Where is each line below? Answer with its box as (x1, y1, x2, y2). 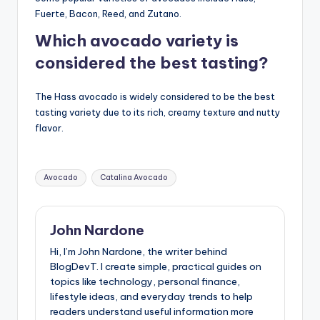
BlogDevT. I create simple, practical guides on (50, 259, 261, 273)
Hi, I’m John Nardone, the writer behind (50, 244, 227, 258)
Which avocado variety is (35, 31, 239, 51)
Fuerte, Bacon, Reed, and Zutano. (35, 8, 181, 20)
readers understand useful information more (50, 304, 254, 318)
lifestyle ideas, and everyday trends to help (50, 289, 253, 303)
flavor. (35, 122, 64, 134)
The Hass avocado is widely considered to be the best (35, 91, 275, 103)
